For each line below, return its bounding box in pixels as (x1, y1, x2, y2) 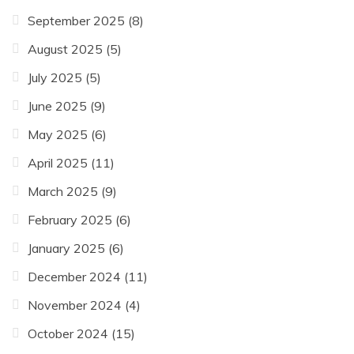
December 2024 (28, 268, 121, 284)
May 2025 (28, 126, 88, 142)
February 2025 (28, 211, 112, 228)
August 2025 (28, 40, 103, 57)
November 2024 (28, 296, 122, 313)
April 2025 (28, 154, 88, 171)
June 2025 (28, 97, 87, 114)
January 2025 (28, 239, 105, 256)
